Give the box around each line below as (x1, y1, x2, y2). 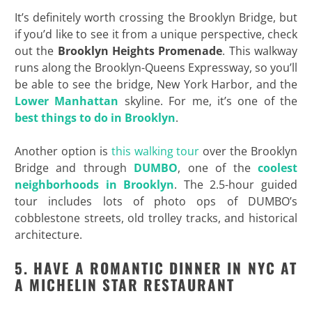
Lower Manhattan (14, 93, 119, 109)
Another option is (14, 143, 111, 159)
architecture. (14, 226, 82, 242)
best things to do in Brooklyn (14, 109, 175, 125)
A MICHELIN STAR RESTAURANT (14, 273, 235, 295)
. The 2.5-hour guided (174, 176, 298, 192)
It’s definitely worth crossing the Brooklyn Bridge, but (14, 9, 298, 25)
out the (14, 42, 58, 58)
